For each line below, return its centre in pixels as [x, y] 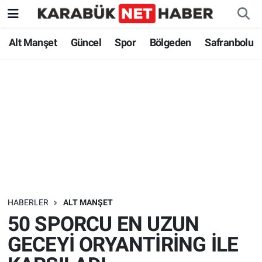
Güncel [86, 43]
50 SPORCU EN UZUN [103, 224]
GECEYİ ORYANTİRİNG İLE [123, 244]
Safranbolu [229, 43]
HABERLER [28, 203]
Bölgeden [170, 43]
